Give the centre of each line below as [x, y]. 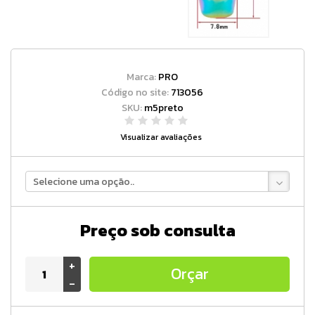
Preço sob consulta [157, 231]
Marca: [142, 77]
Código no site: [136, 93]
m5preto [163, 108]
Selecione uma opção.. [84, 182]
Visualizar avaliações [161, 137]
